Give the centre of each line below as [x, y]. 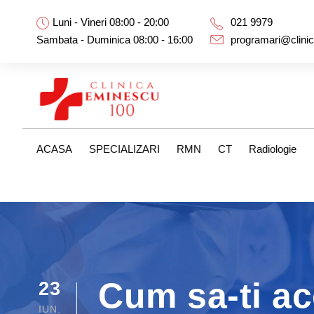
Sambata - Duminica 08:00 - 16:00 [115, 40]
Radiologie [273, 149]
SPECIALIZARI [124, 149]
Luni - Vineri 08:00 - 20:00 [111, 22]
